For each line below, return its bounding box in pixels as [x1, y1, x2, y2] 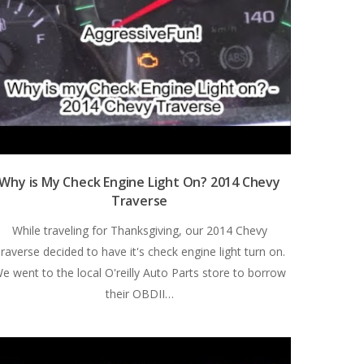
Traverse [110, 191, 168, 210]
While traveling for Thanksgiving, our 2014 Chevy [11, 222, 267, 238]
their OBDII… [105, 285, 174, 301]
